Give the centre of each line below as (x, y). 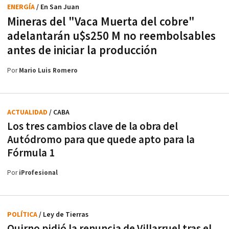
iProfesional (38, 173)
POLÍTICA (23, 214)
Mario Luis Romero (48, 71)
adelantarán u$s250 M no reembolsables (111, 36)
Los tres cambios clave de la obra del (93, 126)
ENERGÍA (22, 7)
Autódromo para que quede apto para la (101, 140)
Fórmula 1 (31, 153)
